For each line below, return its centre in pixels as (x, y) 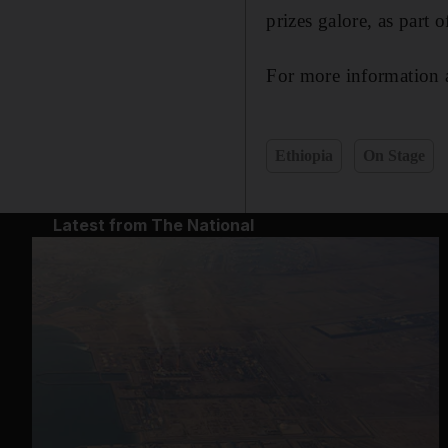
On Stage (394, 155)
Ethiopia (304, 155)
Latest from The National (153, 224)
